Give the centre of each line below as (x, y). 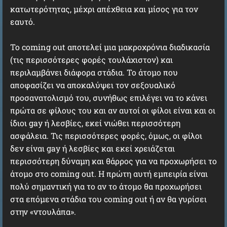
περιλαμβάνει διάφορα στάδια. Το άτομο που (94, 72)
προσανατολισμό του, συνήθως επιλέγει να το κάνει (109, 98)
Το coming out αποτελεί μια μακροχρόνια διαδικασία (110, 47)
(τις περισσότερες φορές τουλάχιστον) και (91, 60)
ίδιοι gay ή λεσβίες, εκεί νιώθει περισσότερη (95, 123)
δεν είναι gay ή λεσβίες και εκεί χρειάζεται (92, 148)
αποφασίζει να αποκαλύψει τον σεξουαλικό (93, 85)
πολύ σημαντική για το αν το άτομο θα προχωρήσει (106, 186)
